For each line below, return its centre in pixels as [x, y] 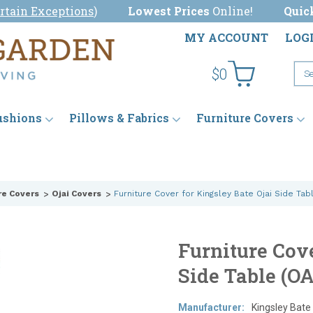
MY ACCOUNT [226, 37]
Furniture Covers [245, 118]
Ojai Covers [77, 194]
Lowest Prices [169, 11]
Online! [233, 11]
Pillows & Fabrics [119, 118]
